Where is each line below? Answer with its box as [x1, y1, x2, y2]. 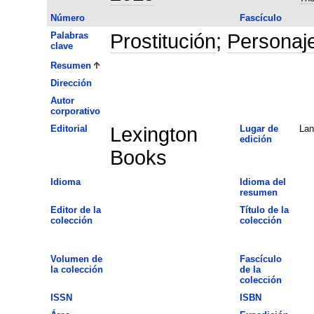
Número [50, 12, 85, 23]
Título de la [239, 204, 289, 215]
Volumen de [50, 253, 102, 264]
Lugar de [239, 123, 278, 134]
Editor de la [50, 204, 101, 215]
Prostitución [109, 29, 216, 53]
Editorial [50, 123, 88, 134]
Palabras [50, 29, 88, 41]
